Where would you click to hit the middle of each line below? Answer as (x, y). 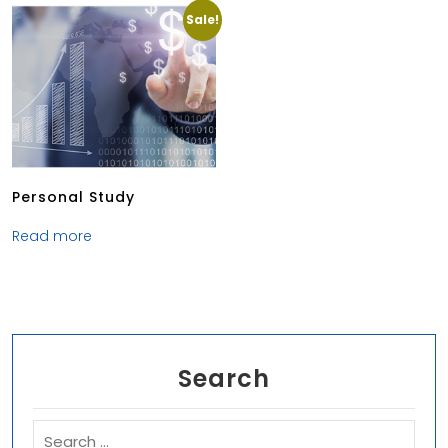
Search (224, 378)
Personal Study (73, 197)
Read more (52, 236)
